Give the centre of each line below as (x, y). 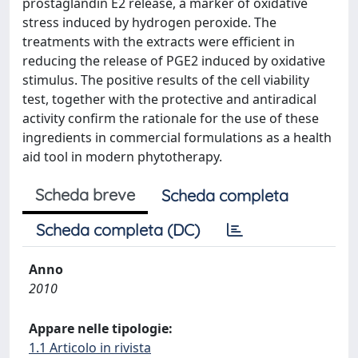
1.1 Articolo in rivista (90, 348)
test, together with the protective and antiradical (169, 99)
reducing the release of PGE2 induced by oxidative (174, 61)
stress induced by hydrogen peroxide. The (149, 22)
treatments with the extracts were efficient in (159, 42)
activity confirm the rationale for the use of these (171, 118)
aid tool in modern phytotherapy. (122, 157)
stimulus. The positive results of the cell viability (166, 80)
